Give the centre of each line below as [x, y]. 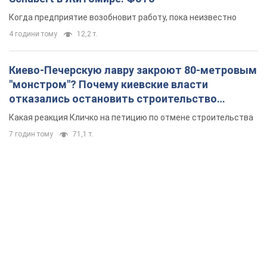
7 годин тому [31, 134]
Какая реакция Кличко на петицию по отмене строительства [131, 118]
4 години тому [33, 34]
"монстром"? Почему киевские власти [108, 85]
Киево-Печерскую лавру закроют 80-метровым [133, 70]
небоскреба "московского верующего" [109, 113]
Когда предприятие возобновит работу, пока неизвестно [123, 18]
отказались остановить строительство [113, 99]
